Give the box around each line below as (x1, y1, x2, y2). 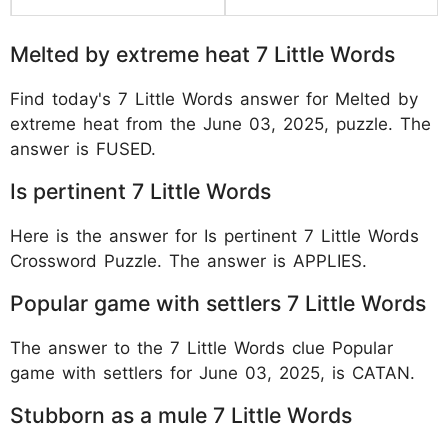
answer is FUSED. (10, 138, 156, 159)
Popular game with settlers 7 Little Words (10, 289, 426, 316)
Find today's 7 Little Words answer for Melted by (10, 88, 418, 109)
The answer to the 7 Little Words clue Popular (10, 337, 393, 358)
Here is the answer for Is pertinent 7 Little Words (10, 225, 419, 246)
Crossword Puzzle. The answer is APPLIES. (10, 250, 367, 271)
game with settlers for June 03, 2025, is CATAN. (10, 362, 415, 383)
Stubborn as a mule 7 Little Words (10, 401, 352, 428)
